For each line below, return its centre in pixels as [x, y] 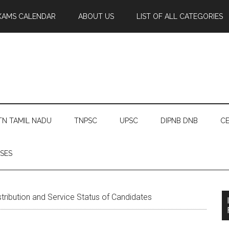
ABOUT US [96, 16]
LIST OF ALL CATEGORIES [180, 16]
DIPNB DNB [179, 121]
